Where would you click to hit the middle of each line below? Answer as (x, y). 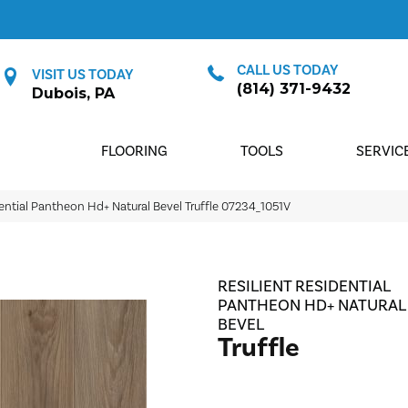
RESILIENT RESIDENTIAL (304, 286)
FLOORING (135, 151)
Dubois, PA (74, 93)
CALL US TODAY (287, 70)
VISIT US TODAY (83, 74)
